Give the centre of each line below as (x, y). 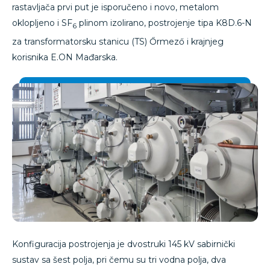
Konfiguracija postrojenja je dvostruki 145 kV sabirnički (124, 244)
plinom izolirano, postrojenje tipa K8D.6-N (164, 23)
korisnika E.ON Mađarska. (65, 57)
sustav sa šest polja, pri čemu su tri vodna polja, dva (119, 259)
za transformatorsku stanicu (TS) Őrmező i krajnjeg (118, 41)
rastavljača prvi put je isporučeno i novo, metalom (115, 7)
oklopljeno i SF (42, 23)
